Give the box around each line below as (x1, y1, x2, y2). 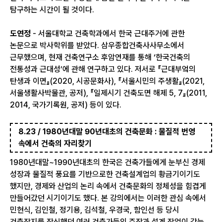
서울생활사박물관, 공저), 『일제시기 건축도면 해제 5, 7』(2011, (10, 88, 207, 98)
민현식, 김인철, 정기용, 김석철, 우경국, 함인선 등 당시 (10, 205, 179, 215)
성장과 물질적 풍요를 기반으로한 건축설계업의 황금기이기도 (10, 169, 200, 179)
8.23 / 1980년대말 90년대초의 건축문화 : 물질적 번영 (18, 127, 195, 136)
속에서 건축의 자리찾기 (18, 139, 92, 148)
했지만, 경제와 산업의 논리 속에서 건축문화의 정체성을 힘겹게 (10, 181, 206, 191)
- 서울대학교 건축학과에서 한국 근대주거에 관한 (31, 29, 185, 38)
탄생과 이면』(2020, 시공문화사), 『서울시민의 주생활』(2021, (10, 76, 205, 86)
